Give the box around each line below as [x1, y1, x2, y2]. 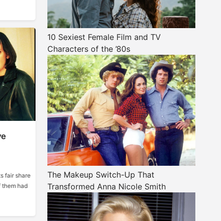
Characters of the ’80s [47, 44, 130, 54]
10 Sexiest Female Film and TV [47, 32, 161, 42]
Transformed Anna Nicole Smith [47, 182, 166, 191]
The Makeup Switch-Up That [47, 170, 154, 180]
